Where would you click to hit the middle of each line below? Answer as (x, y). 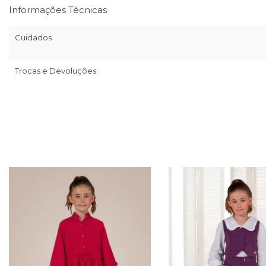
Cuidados (33, 37)
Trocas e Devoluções (56, 70)
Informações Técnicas (58, 9)
